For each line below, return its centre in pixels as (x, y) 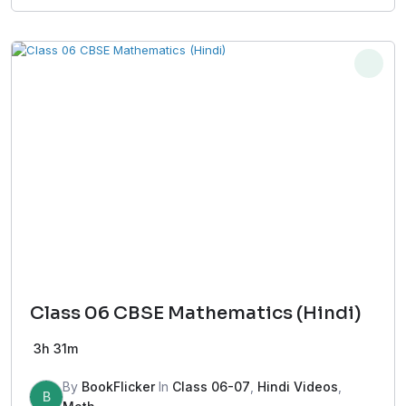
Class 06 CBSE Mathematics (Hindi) (196, 314)
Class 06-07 (211, 387)
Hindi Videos (298, 387)
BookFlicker (118, 387)
